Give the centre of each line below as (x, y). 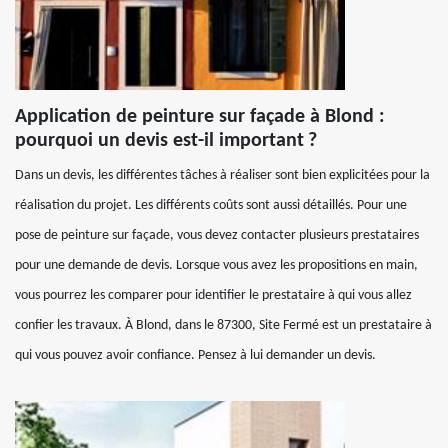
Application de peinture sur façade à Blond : (200, 116)
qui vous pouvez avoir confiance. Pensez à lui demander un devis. (195, 355)
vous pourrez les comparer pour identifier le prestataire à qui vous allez (213, 295)
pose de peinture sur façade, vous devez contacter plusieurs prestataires (217, 235)
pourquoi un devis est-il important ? (166, 140)
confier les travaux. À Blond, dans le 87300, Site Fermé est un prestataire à (223, 325)
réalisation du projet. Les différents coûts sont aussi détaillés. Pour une (211, 205)
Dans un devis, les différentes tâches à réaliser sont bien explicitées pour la (222, 175)
